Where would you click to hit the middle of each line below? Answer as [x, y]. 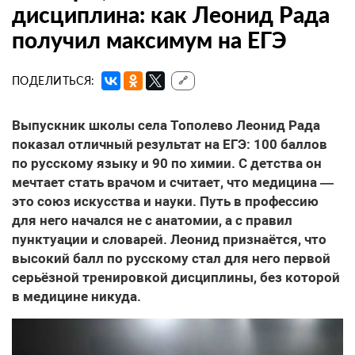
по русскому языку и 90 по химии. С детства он [167, 164]
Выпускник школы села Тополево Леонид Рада [166, 126]
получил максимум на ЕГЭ [149, 40]
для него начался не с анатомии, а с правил [152, 221]
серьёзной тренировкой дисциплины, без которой [176, 278]
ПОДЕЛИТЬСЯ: [53, 81]
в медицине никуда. [76, 297]
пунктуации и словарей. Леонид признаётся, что [169, 240]
